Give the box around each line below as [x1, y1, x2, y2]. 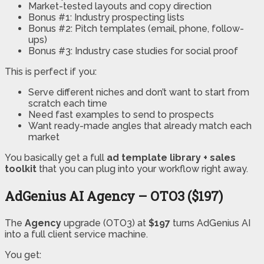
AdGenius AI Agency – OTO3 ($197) [5, 187, 223, 205]
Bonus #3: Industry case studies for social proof [28, 45, 238, 57]
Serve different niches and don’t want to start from [28, 87, 249, 98]
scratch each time [28, 98, 107, 110]
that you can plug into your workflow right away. [37, 163, 248, 175]
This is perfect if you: [5, 66, 97, 78]
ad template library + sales [107, 152, 236, 164]
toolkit [5, 163, 37, 175]
